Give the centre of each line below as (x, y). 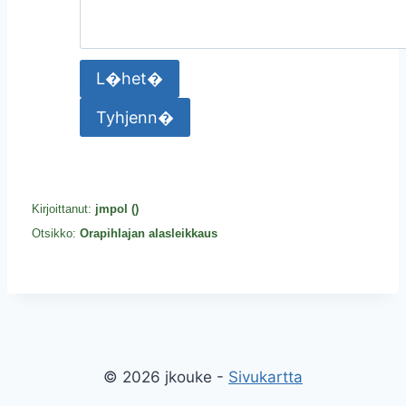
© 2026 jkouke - (166, 377)
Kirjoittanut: (63, 209)
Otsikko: (56, 233)
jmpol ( (115, 209)
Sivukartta (266, 377)
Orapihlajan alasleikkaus (149, 233)
